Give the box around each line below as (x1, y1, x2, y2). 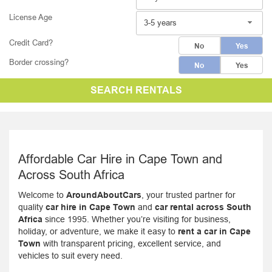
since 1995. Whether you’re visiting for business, (42, 214, 231, 224)
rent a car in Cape (178, 226, 251, 236)
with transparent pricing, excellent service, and (41, 239, 221, 248)
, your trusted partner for (141, 190, 236, 200)
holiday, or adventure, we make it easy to (18, 226, 178, 236)
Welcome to (18, 190, 66, 200)
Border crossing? (9, 57, 69, 67)
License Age (9, 12, 52, 22)
